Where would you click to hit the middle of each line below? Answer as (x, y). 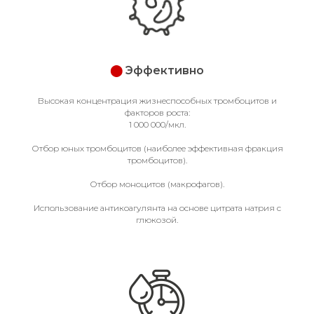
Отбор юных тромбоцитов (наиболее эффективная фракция (157, 148)
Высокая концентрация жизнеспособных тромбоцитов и (157, 101)
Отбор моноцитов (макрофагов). (157, 184)
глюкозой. (157, 220)
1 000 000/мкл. (157, 124)
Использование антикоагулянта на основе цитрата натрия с (157, 208)
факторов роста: (157, 112)
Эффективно (165, 70)
